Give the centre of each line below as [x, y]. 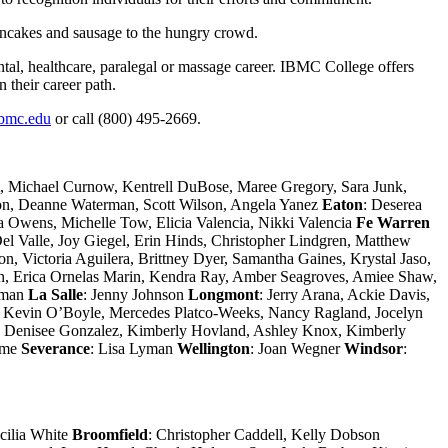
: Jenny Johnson [135, 294]
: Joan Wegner [297, 348]
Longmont [223, 294]
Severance [55, 348]
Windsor [373, 348]
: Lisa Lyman [133, 348]
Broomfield [110, 434]
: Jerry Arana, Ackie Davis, [344, 294]
